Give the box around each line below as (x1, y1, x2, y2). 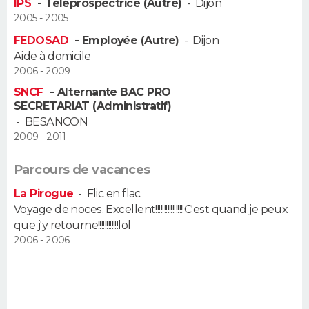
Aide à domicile (14, 50, 91, 63)
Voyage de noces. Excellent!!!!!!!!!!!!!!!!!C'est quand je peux (14, 203, 288, 217)
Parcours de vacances (14, 162, 150, 178)
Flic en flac (86, 187, 141, 201)
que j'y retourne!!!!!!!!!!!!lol (14, 219, 131, 232)
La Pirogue (14, 187, 74, 201)
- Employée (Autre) (71, 34, 179, 48)
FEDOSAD (14, 34, 72, 48)
